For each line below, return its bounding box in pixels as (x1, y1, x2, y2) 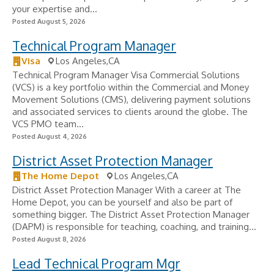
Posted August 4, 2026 (12, 132, 87, 141)
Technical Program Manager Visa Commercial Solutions (12, 69, 240, 81)
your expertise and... (12, 3, 97, 15)
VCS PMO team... (12, 118, 84, 130)
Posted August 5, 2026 (12, 17, 86, 26)
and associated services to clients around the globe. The (12, 106, 248, 117)
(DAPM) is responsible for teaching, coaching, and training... (12, 221, 256, 232)
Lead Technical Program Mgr (12, 255, 180, 272)
